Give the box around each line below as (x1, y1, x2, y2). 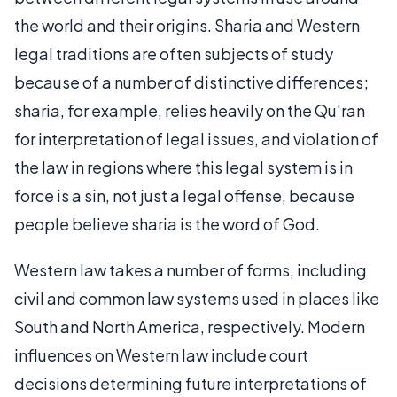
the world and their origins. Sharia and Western (14, 15, 360, 35)
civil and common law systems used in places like (14, 288, 379, 308)
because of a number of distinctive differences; (14, 72, 369, 92)
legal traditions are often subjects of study (14, 43, 333, 64)
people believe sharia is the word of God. (14, 214, 320, 234)
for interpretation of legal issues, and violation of (14, 128, 378, 149)
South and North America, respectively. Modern (14, 316, 365, 337)
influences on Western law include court (14, 345, 308, 365)
